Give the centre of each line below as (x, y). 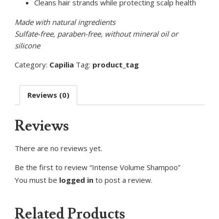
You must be (37, 180)
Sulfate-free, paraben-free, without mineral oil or (96, 33)
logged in (76, 180)
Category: (32, 64)
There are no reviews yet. (58, 148)
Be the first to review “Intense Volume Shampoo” (98, 167)
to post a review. (123, 180)
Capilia (62, 64)
